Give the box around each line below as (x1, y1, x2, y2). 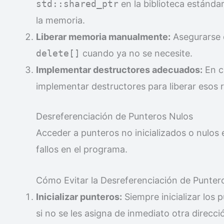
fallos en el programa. (36, 143, 127, 154)
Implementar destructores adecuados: (36, 64, 202, 75)
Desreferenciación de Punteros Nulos (36, 110, 193, 121)
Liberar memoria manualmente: (36, 31, 170, 42)
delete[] (36, 47, 80, 58)
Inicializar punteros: (36, 191, 122, 202)
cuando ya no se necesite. (80, 47, 192, 58)
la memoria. (36, 14, 85, 25)
